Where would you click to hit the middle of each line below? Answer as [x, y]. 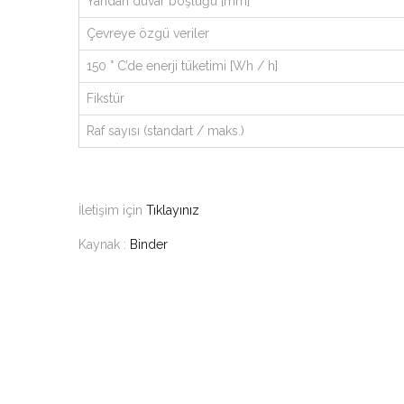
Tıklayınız [173, 210]
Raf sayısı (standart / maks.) [165, 131]
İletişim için [112, 210]
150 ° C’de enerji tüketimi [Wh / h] [182, 66]
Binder [149, 244]
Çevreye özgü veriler [148, 33]
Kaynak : [104, 244]
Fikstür [106, 98]
